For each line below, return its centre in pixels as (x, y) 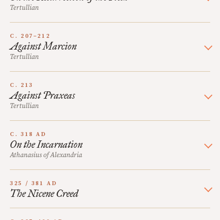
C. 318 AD (28, 134)
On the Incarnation (46, 144)
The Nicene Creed (44, 193)
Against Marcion (43, 46)
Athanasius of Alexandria (46, 155)
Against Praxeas (42, 95)
